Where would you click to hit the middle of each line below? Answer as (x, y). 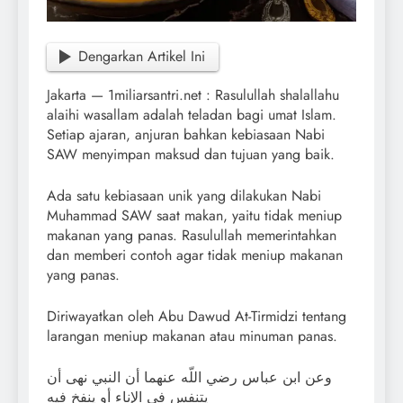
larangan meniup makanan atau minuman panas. (192, 336)
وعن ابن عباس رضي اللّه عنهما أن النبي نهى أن (189, 378)
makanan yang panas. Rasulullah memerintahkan (192, 236)
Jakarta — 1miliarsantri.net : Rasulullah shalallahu (193, 95)
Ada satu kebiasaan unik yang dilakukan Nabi (184, 196)
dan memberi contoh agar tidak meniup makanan (195, 255)
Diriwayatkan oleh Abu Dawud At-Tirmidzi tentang (197, 317)
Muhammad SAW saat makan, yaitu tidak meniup (194, 216)
